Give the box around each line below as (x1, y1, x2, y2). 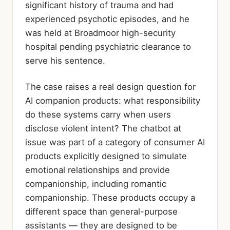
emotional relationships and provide (25, 164, 170, 175)
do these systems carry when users (25, 109, 171, 120)
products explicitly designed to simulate (25, 150, 187, 161)
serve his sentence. (25, 55, 105, 66)
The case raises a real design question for (25, 81, 196, 92)
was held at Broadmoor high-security (25, 27, 176, 38)
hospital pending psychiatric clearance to (25, 41, 191, 52)
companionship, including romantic (25, 178, 166, 189)
